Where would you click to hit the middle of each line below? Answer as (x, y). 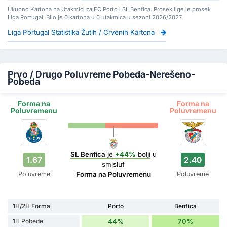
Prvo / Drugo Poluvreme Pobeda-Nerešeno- (101, 74)
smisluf (113, 164)
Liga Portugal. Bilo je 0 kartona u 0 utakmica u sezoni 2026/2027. (95, 17)
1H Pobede (28, 221)
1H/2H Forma (31, 206)
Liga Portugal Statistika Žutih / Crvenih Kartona (82, 32)
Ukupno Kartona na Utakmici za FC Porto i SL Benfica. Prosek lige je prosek (109, 9)
